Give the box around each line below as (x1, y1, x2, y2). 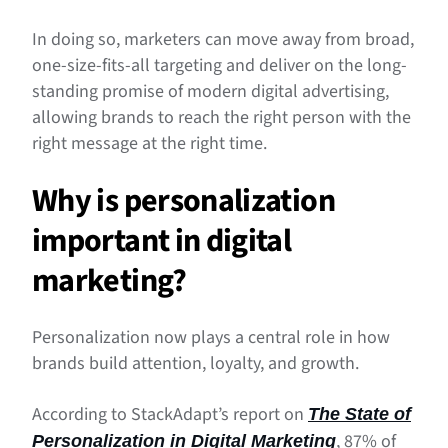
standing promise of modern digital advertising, (32, 79, 389, 105)
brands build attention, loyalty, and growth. (32, 351, 359, 377)
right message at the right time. (32, 131, 267, 157)
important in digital (32, 218, 292, 265)
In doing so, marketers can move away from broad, (32, 27, 414, 53)
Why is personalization (32, 178, 335, 225)
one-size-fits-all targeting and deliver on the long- (32, 53, 407, 79)
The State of (308, 404, 411, 425)
